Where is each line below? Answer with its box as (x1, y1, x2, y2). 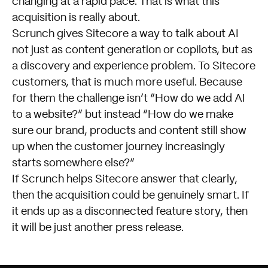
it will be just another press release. (12, 222, 184, 233)
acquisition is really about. (12, 12, 140, 23)
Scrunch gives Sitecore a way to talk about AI (12, 28, 239, 39)
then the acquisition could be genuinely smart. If (12, 190, 249, 201)
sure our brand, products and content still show (12, 125, 246, 136)
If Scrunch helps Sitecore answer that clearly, (12, 173, 237, 185)
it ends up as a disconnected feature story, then (12, 206, 248, 217)
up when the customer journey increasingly (12, 141, 225, 153)
